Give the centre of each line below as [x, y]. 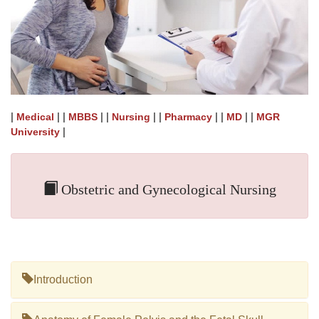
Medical [35, 117]
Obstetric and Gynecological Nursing [167, 190]
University [35, 132]
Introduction [63, 280]
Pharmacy [188, 117]
